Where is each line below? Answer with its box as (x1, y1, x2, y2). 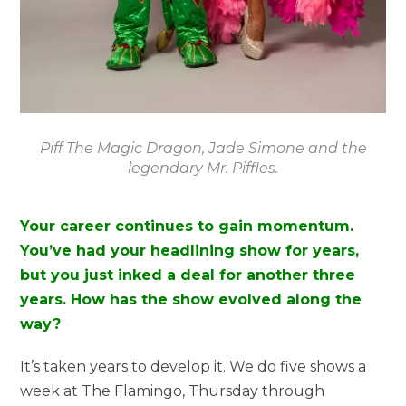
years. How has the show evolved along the (20, 290, 362, 308)
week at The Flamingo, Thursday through (20, 382, 325, 400)
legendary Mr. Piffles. (128, 159, 278, 177)
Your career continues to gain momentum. (20, 217, 354, 235)
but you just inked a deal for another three (20, 266, 356, 284)
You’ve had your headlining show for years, (20, 241, 360, 259)
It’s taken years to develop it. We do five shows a (20, 357, 367, 375)
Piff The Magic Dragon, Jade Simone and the (39, 139, 367, 157)
